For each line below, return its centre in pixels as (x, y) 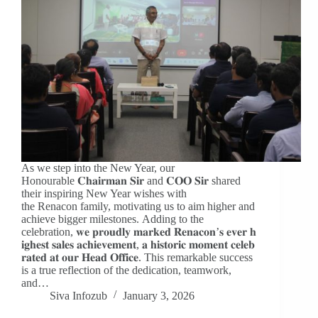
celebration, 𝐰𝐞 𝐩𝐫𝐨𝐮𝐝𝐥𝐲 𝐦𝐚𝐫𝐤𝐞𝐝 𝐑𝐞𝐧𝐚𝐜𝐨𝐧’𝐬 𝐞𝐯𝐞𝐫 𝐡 (139, 232)
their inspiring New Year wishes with (104, 194)
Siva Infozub (78, 296)
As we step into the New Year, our (98, 168)
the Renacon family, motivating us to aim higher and (138, 207)
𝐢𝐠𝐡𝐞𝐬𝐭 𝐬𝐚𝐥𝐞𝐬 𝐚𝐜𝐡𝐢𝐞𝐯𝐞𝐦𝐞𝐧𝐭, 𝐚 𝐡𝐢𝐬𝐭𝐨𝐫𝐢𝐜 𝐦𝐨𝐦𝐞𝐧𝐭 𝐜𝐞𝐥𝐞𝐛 (138, 245)
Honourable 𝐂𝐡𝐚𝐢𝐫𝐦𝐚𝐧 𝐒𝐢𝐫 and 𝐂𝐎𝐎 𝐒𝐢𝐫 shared (131, 181)
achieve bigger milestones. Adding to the (113, 219)
